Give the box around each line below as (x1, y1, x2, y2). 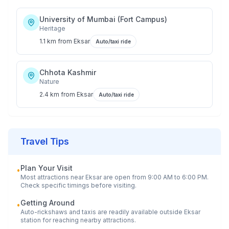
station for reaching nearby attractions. (20, 216, 136, 224)
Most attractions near (20, 173, 85, 181)
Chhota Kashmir (39, 68, 96, 77)
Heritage (39, 25, 65, 32)
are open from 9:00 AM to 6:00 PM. (102, 173, 209, 181)
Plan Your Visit (20, 164, 73, 172)
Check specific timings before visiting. (20, 181, 136, 189)
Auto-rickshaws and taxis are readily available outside (20, 208, 184, 216)
